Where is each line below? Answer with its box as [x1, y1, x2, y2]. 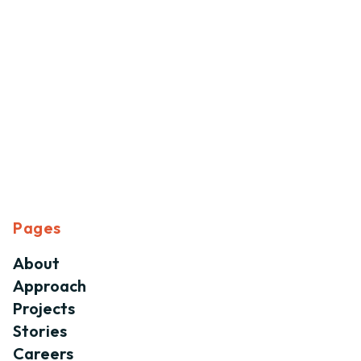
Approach [13, 276, 86, 296]
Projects [13, 298, 75, 318]
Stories [13, 321, 67, 341]
